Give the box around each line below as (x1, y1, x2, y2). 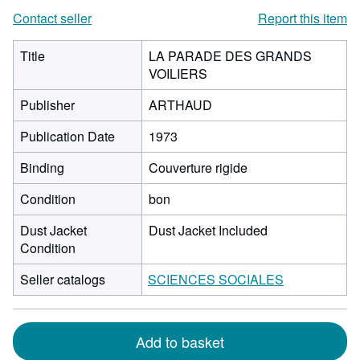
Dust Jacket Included (149, 221, 268, 239)
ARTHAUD (149, 96, 212, 114)
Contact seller (13, 9, 92, 27)
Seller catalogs (20, 270, 105, 288)
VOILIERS (149, 64, 207, 83)
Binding (20, 158, 64, 177)
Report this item (258, 9, 347, 27)
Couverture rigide (149, 158, 247, 177)
